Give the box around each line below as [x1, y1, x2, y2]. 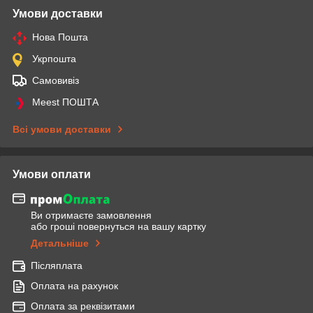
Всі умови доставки [13, 124, 111, 136]
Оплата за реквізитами [31, 300, 135, 312]
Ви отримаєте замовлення [31, 209, 152, 221]
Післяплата [31, 259, 82, 271]
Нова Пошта [32, 31, 88, 43]
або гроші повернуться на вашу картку [31, 220, 206, 232]
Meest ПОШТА [32, 96, 99, 108]
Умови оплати [13, 168, 91, 181]
